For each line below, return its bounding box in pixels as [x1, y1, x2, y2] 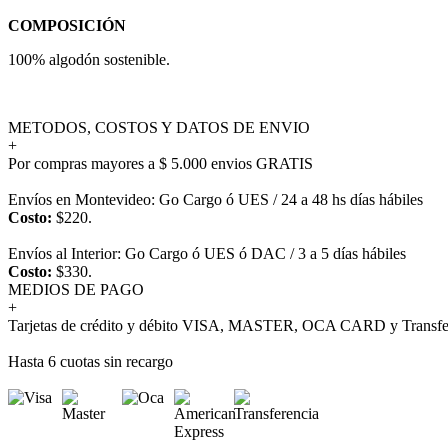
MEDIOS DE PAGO [8, 280, 144, 298]
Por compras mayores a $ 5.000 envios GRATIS [8, 154, 313, 172]
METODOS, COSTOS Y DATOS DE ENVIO [8, 118, 310, 136]
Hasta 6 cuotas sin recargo [8, 352, 173, 370]
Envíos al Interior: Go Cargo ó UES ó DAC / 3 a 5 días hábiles [8, 244, 406, 262]
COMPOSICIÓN [8, 16, 126, 34]
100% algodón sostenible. [8, 50, 170, 68]
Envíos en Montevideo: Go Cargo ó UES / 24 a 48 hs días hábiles [8, 190, 423, 208]
